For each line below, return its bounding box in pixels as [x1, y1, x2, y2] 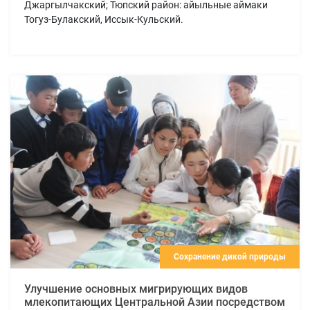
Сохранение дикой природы [174, 251, 286, 262]
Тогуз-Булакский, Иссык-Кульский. [24, 13, 183, 25]
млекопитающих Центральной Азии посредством [24, 295, 285, 309]
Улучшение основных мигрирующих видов [24, 282, 248, 295]
